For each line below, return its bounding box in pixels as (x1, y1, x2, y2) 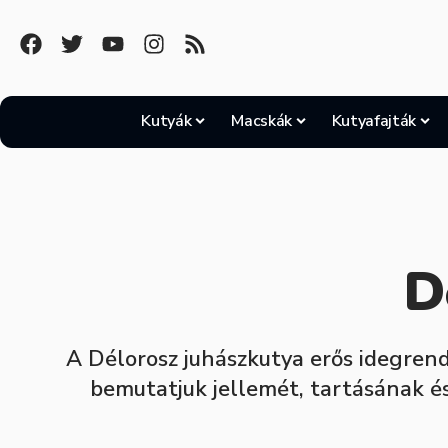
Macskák (231, 110, 292, 132)
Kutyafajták (331, 110, 417, 132)
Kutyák (141, 110, 192, 132)
